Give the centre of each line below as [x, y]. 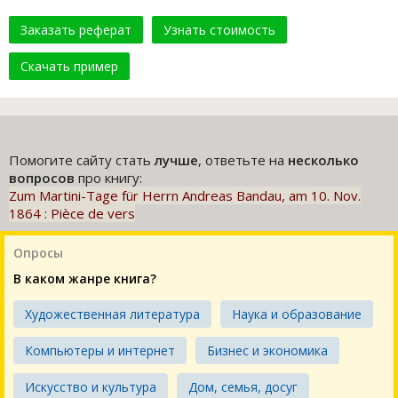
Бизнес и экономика [267, 351]
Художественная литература [112, 314]
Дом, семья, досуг [243, 387]
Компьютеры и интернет [100, 351]
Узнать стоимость [219, 30]
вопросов [42, 178]
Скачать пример [69, 67]
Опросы [38, 253]
